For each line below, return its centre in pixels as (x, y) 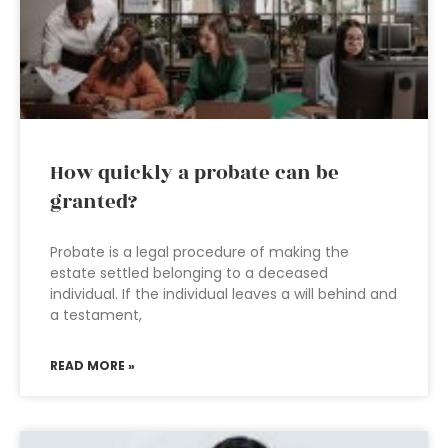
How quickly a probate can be (194, 173)
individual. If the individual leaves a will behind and (223, 294)
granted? (93, 202)
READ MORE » (92, 365)
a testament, (96, 315)
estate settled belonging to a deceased (189, 273)
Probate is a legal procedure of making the (199, 252)
